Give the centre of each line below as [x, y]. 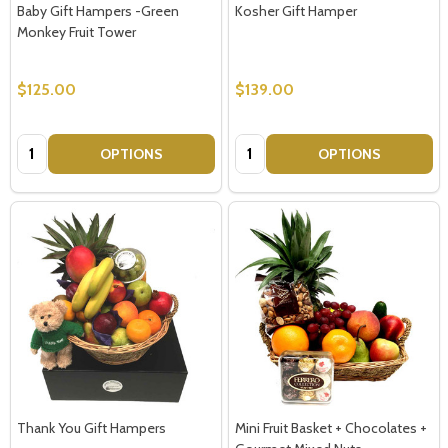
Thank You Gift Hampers [91, 427]
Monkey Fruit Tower [76, 31]
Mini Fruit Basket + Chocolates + [331, 427]
